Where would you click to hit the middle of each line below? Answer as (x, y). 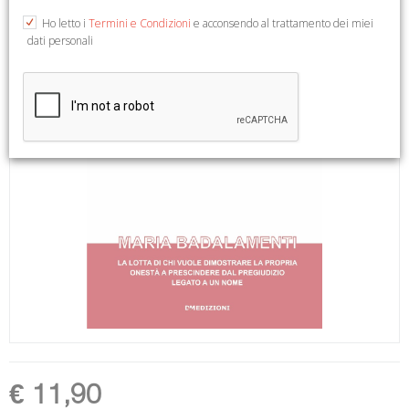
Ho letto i (65, 24)
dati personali (60, 41)
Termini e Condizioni (140, 24)
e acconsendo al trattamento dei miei (282, 24)
